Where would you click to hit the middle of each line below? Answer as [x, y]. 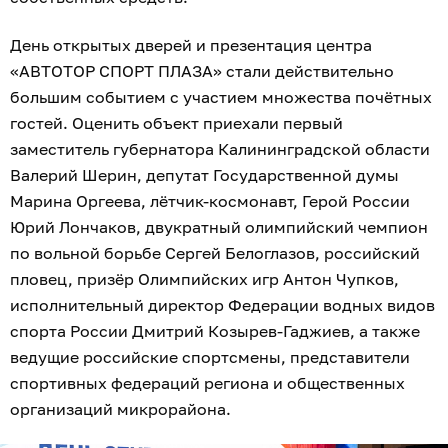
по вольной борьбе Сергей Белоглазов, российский [215, 253]
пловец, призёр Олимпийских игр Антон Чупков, [204, 279]
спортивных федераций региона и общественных [207, 383]
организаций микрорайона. [120, 409]
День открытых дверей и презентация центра [191, 45]
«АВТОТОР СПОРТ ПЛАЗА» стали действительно [202, 71]
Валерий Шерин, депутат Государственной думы [204, 175]
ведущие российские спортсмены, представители [210, 357]
